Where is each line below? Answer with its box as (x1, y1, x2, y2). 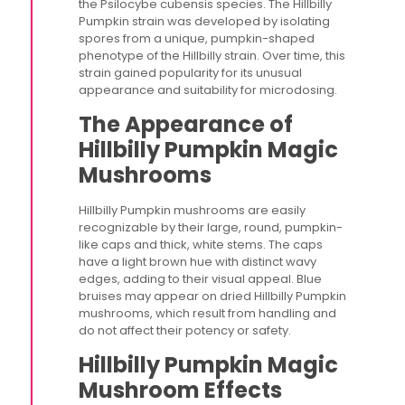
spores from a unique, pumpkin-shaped (79, 30, 316, 47)
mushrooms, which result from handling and (79, 305, 337, 322)
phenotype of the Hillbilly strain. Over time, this (79, 47, 346, 64)
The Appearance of (79, 109, 294, 139)
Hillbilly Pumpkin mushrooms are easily (79, 202, 306, 219)
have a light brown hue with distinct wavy (79, 253, 317, 270)
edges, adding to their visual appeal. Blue (79, 270, 323, 287)
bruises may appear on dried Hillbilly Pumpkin (79, 287, 347, 305)
